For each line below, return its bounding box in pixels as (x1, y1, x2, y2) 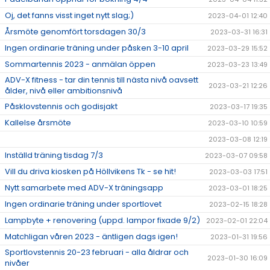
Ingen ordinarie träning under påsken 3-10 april (5, 42, 189, 54)
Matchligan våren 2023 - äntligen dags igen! (5, 231, 178, 243)
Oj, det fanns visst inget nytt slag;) (5, 10, 134, 22)
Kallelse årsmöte (5, 117, 71, 129)
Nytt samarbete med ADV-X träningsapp (5, 182, 163, 194)
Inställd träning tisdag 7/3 (5, 149, 103, 162)
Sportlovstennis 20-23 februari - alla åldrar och (5, 246, 189, 259)
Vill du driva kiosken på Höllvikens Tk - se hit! (5, 166, 176, 178)
